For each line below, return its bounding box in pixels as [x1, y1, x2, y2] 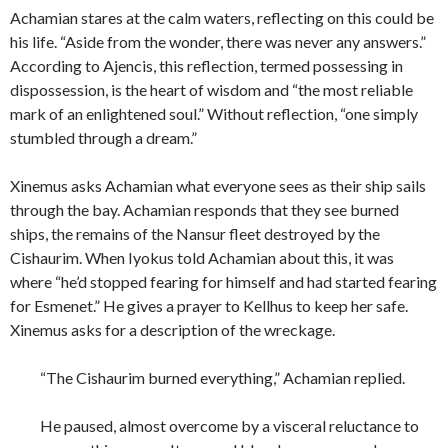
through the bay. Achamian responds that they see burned [10, 200, 399, 220]
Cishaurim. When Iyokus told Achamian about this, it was [10, 248, 394, 268]
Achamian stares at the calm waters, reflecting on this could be [10, 8, 434, 28]
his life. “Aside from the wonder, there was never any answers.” [10, 32, 426, 52]
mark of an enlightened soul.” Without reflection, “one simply [10, 104, 418, 124]
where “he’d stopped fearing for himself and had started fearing [10, 272, 437, 292]
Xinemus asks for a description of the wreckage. [10, 320, 335, 340]
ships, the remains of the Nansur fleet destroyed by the [10, 224, 380, 244]
